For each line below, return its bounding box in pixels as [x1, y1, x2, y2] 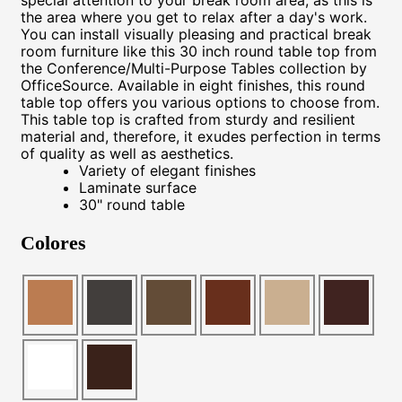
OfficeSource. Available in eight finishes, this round [21, 75, 365, 94]
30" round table [79, 195, 185, 214]
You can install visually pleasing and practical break [21, 24, 371, 43]
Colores [21, 231, 86, 254]
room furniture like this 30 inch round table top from [21, 41, 377, 60]
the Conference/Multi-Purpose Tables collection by [21, 58, 367, 77]
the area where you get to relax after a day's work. [21, 7, 367, 26]
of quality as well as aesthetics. [21, 144, 233, 162]
